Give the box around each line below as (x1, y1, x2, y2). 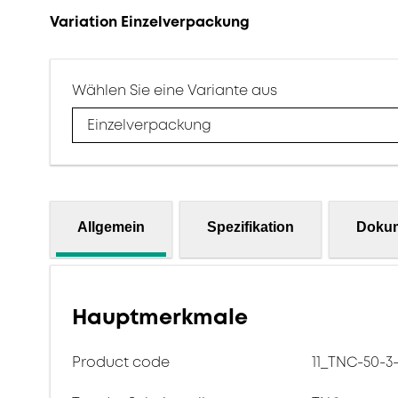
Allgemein (77, 219, 145, 235)
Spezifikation (207, 219, 294, 235)
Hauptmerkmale (72, 302, 248, 332)
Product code (72, 352, 170, 372)
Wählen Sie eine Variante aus (72, 80, 277, 100)
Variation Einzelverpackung (50, 12, 250, 32)
